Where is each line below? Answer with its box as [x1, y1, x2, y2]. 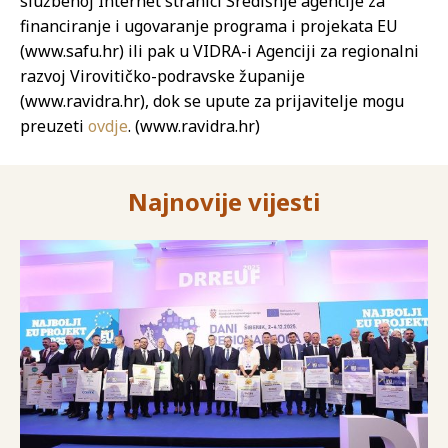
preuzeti [20, 115, 88, 137]
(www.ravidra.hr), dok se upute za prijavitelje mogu [20, 90, 404, 112]
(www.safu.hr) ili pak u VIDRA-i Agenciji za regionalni [20, 40, 419, 62]
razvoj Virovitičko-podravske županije [20, 65, 305, 87]
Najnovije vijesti [128, 185, 320, 218]
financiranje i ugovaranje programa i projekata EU [20, 15, 398, 37]
